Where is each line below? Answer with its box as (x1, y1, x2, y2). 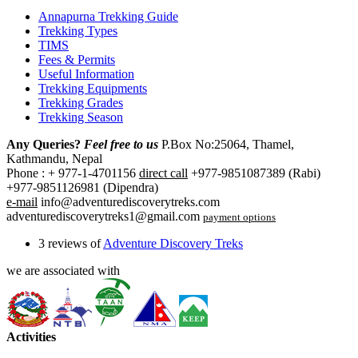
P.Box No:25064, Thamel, (158, 137, 294, 151)
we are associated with (6, 263, 120, 277)
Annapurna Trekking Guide (38, 9, 178, 23)
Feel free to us (84, 137, 158, 151)
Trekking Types (38, 23, 117, 38)
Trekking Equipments (38, 81, 147, 95)
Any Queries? (6, 137, 84, 151)
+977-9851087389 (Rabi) (188, 165, 320, 180)
